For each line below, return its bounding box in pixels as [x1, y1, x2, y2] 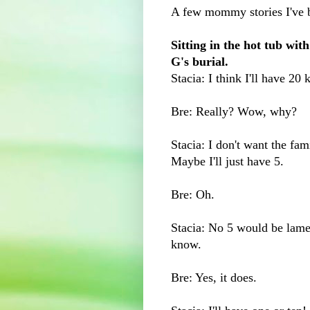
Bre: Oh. [171, 187, 215, 201]
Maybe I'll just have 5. [171, 154, 284, 168]
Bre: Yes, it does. [171, 270, 257, 284]
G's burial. [171, 54, 232, 69]
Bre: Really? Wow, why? [171, 104, 300, 118]
